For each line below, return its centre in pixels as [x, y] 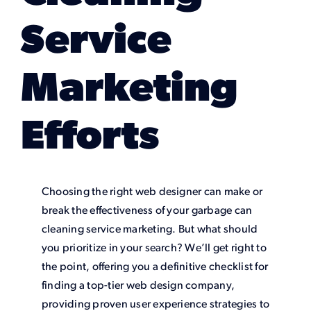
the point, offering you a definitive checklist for [154, 268]
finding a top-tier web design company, [138, 286]
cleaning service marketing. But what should [150, 230]
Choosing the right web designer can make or [152, 193]
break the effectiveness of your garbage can [147, 211]
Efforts [90, 139]
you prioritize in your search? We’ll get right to [154, 249]
